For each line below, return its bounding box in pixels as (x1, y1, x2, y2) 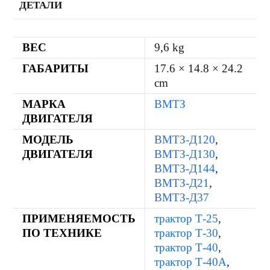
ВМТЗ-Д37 (154, 190, 210, 204)
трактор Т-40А (154, 255, 227, 268)
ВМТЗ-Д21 (154, 176, 210, 189)
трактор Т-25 (154, 212, 219, 225)
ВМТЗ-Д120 (154, 133, 216, 146)
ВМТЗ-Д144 (154, 162, 216, 175)
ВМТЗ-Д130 (154, 147, 216, 160)
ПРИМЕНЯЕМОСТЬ (22, 212, 136, 225)
